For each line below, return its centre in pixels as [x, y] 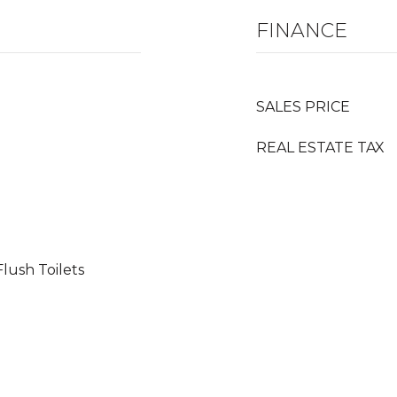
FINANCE [302, 31]
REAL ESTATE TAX [320, 148]
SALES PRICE [303, 107]
